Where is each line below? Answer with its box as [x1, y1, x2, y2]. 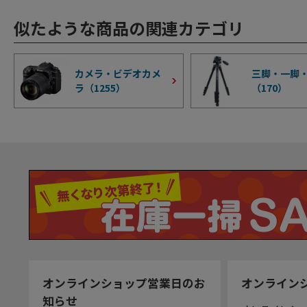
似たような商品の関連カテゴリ [14, 15, 244, 40]
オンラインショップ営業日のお [42, 274, 206, 291]
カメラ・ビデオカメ [75, 66, 161, 80]
